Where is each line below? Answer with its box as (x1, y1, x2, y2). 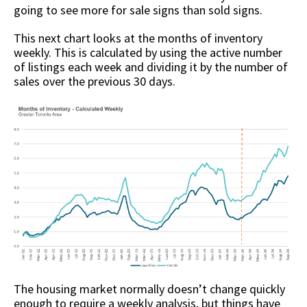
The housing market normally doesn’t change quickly (14, 281, 285, 297)
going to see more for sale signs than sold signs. (14, 2, 265, 19)
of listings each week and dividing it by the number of (14, 59, 288, 75)
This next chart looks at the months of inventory (14, 30, 262, 47)
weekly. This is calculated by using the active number (14, 45, 282, 61)
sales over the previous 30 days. (14, 73, 178, 90)
